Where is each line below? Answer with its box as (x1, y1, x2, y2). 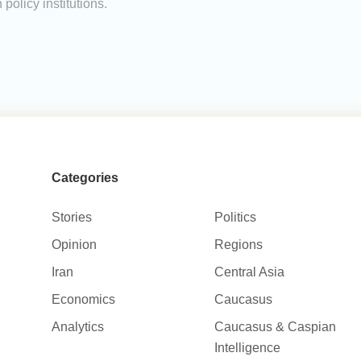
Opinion (51, 238, 97, 252)
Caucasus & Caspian (214, 320, 337, 334)
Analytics (51, 320, 104, 334)
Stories (51, 210, 92, 225)
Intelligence (214, 341, 281, 355)
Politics (214, 210, 257, 225)
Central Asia (214, 265, 285, 280)
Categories (51, 171, 118, 185)
